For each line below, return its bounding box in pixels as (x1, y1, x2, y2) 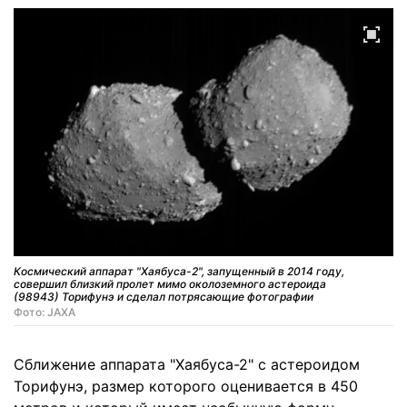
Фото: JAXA (14, 305, 75, 320)
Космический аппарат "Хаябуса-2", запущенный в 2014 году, (14, 264, 344, 279)
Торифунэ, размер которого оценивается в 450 (14, 377, 358, 396)
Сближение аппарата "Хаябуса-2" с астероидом (14, 355, 360, 374)
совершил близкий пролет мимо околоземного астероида (14, 277, 326, 292)
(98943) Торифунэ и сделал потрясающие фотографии (14, 290, 313, 304)
